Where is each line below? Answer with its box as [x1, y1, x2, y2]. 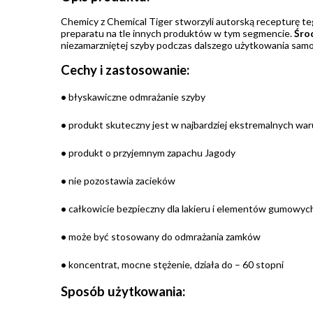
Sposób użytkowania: [61, 284, 185, 300]
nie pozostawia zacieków [66, 175, 175, 187]
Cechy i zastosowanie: [61, 62, 189, 78]
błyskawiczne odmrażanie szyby [66, 91, 205, 103]
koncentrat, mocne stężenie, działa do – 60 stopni [66, 259, 284, 271]
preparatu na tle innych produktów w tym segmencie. [61, 27, 294, 40]
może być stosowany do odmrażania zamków [66, 231, 261, 243]
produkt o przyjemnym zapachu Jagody [66, 147, 235, 159]
